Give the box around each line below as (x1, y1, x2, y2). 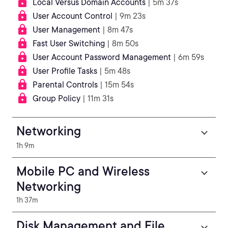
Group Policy (33, 94, 80, 103)
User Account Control (33, 11, 112, 21)
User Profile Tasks (33, 66, 97, 76)
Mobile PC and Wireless (16, 164, 150, 179)
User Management (33, 25, 100, 35)
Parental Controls (33, 80, 98, 90)
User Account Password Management (33, 52, 171, 62)
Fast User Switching (33, 39, 105, 48)
